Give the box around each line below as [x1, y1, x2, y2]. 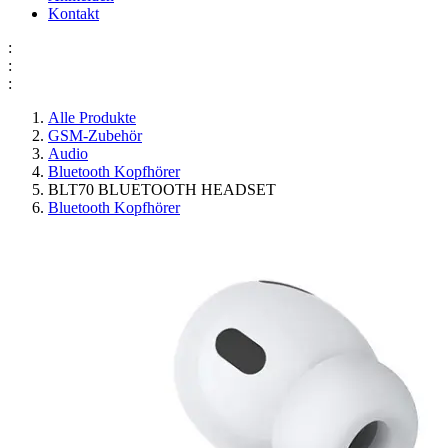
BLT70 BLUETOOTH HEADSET [48, 181, 276, 199]
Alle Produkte [48, 109, 136, 127]
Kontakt [48, 5, 99, 23]
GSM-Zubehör [48, 127, 142, 145]
